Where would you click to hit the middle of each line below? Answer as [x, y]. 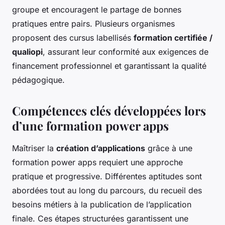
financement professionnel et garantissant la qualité [109, 66]
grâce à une [169, 148]
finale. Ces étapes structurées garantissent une [100, 218]
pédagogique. [38, 80]
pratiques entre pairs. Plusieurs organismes [93, 23]
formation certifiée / [173, 37]
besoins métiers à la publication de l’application [102, 204]
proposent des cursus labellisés [73, 37]
